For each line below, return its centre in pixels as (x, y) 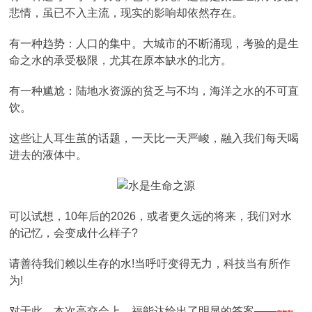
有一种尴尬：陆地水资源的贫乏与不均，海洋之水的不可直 (154, 91)
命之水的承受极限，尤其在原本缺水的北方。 (121, 60)
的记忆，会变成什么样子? (74, 233)
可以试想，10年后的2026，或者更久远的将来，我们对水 (151, 216)
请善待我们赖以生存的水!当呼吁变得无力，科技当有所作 (150, 264)
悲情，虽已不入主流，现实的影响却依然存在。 (126, 13)
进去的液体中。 (48, 155)
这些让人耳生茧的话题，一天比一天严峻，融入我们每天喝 (154, 138)
